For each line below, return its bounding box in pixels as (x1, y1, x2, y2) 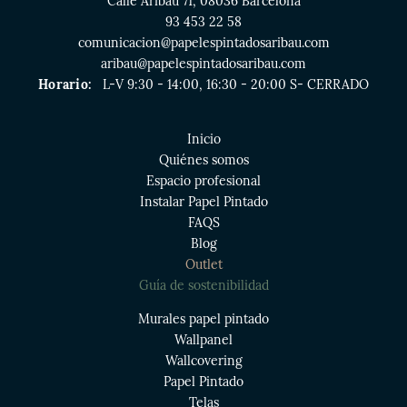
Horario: (38, 76, 99, 93)
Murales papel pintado (138, 311, 269, 327)
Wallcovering (164, 352, 243, 369)
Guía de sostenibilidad (138, 277, 269, 293)
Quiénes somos (158, 152, 249, 168)
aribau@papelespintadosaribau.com (101, 55, 306, 72)
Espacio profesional (146, 173, 261, 189)
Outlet (184, 256, 223, 273)
